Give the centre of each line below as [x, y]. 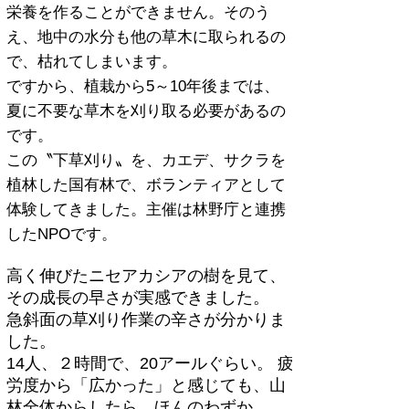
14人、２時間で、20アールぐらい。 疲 [150, 363]
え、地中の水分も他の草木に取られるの [146, 37]
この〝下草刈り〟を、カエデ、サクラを [146, 160]
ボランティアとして [216, 185]
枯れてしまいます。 [107, 62]
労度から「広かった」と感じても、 [138, 385]
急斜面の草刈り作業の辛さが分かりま [146, 320]
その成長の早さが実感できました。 [140, 298]
